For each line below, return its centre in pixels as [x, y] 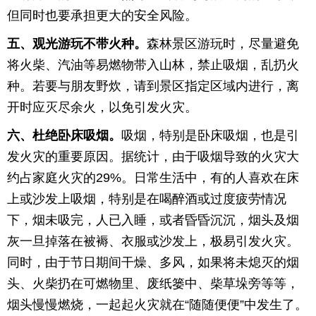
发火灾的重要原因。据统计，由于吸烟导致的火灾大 [153, 157]
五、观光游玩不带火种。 [77, 44]
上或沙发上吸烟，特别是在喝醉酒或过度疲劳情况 [147, 199]
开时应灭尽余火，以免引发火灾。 [102, 107]
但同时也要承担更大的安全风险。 [102, 16]
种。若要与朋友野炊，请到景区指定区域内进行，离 [153, 86]
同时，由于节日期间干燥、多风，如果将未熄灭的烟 [153, 262]
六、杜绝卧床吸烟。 [64, 135]
